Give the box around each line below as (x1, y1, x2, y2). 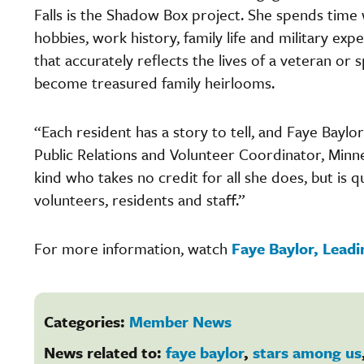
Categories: (44, 310, 129, 332)
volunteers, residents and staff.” (34, 188, 245, 210)
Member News (129, 310, 232, 332)
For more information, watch (34, 236, 232, 259)
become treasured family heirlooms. (34, 71, 275, 93)
